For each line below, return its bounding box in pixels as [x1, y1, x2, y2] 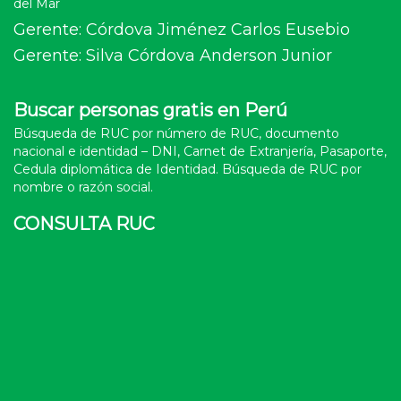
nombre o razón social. [13, 179, 153, 195]
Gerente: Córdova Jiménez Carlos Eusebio [13, 20, 350, 39]
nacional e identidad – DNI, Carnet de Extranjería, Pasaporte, [13, 143, 387, 159]
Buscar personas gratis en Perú [13, 99, 287, 121]
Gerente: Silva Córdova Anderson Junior [13, 46, 332, 65]
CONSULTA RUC [13, 213, 155, 235]
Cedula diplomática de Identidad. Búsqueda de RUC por [13, 161, 362, 177]
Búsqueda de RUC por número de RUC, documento [13, 125, 339, 141]
